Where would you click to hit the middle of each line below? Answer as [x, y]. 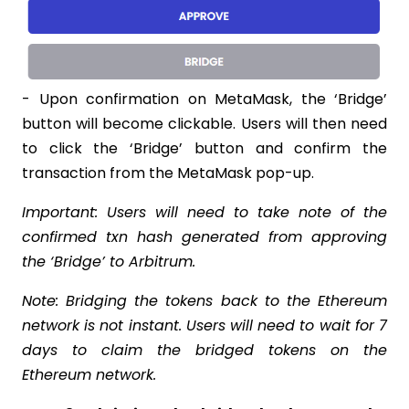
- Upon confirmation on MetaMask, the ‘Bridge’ [204, 99]
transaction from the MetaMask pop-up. [170, 173]
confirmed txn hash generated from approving [204, 236]
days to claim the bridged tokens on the [204, 350]
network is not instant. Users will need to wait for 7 [204, 325]
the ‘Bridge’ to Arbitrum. [109, 261]
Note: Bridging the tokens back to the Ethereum [204, 300]
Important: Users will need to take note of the [204, 212]
